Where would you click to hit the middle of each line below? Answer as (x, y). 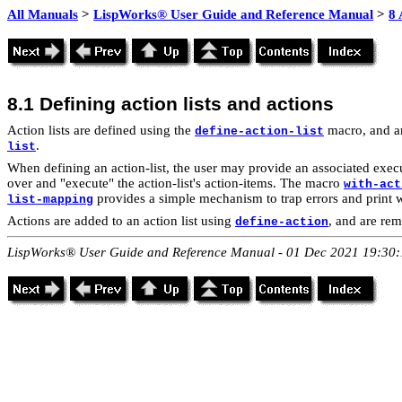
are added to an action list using (143, 221)
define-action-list (259, 131)
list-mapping (50, 200)
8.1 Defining (64, 104)
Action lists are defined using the (101, 130)
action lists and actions (227, 104)
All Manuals (43, 14)
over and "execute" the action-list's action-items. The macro (175, 183)
